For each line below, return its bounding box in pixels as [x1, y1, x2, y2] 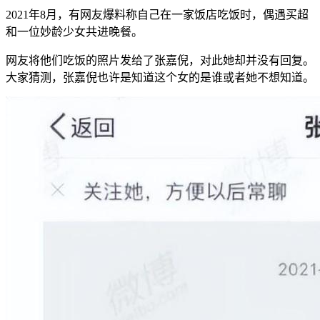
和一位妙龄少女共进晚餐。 [6, 25, 143, 38]
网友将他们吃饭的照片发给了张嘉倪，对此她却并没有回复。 [6, 54, 314, 66]
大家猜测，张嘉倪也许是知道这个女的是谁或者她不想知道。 [6, 71, 314, 84]
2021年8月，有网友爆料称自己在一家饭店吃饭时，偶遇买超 [6, 8, 309, 21]
